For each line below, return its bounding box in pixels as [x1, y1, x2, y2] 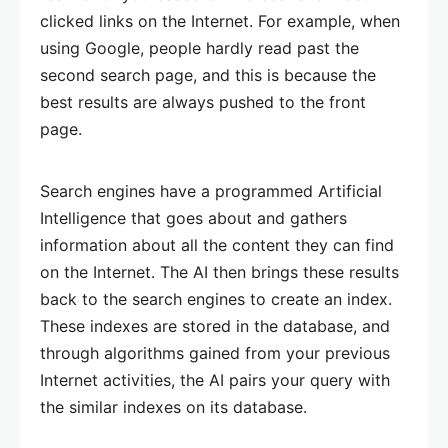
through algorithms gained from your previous [40, 343, 390, 363]
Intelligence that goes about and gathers [40, 208, 347, 228]
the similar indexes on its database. [40, 397, 307, 417]
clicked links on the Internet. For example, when [40, 11, 400, 31]
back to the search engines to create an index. [40, 289, 392, 309]
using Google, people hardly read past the [40, 38, 359, 58]
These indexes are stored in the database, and [40, 316, 390, 336]
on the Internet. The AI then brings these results [40, 262, 399, 282]
